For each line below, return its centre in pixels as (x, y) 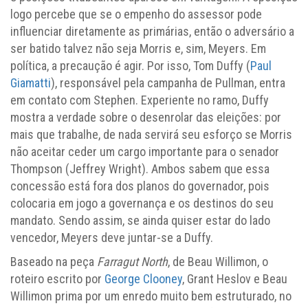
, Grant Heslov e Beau (235, 278)
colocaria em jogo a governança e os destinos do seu (142, 203)
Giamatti (31, 82)
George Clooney (143, 278)
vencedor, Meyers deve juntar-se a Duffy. (112, 237)
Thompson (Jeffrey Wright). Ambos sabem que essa (140, 168)
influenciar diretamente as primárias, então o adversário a (152, 31)
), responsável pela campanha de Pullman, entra (168, 82)
